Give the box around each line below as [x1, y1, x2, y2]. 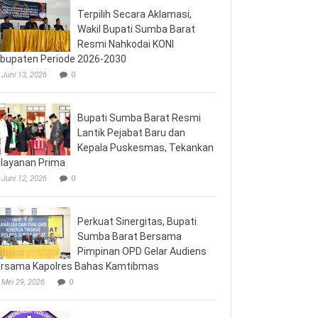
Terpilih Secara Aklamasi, [77, 8, 192, 20]
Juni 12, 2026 [1, 173, 47, 183]
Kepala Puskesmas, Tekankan [77, 141, 214, 153]
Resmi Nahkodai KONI [77, 38, 174, 50]
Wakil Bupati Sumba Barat [77, 23, 195, 35]
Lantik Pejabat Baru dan [77, 126, 185, 138]
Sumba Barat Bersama [77, 230, 182, 242]
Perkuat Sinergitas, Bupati [77, 215, 197, 227]
